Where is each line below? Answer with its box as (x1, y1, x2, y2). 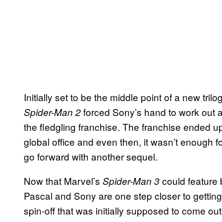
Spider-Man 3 (103, 174, 162, 188)
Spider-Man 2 (24, 106, 83, 119)
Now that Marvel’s (24, 174, 103, 188)
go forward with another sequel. (24, 150, 158, 164)
